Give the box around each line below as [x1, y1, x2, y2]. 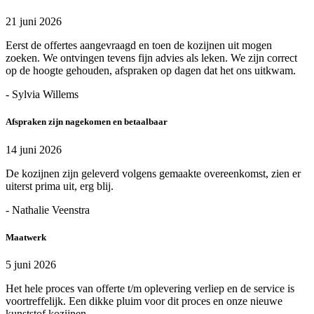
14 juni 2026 [6, 143, 62, 156]
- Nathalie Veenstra [6, 203, 90, 216]
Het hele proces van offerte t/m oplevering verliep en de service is [6, 282, 294, 294]
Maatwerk [6, 231, 46, 243]
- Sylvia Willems [6, 88, 78, 101]
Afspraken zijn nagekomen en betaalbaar [6, 116, 168, 128]
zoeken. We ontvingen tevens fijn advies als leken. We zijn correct [6, 52, 297, 64]
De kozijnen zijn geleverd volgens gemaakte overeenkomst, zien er [6, 167, 301, 179]
